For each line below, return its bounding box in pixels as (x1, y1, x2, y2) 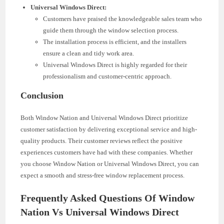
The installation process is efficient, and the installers (43, 37, 187, 45)
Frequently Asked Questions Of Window (20, 192, 195, 203)
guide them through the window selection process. (43, 26, 179, 34)
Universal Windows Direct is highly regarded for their (43, 60, 187, 68)
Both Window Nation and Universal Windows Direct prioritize (20, 113, 188, 121)
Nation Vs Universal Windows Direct (20, 206, 179, 217)
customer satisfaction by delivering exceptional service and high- (20, 125, 197, 133)
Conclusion (20, 90, 64, 100)
